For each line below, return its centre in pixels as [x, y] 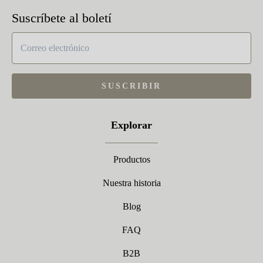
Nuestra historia [131, 183]
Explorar [131, 125]
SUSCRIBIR [131, 86]
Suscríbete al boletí [62, 18]
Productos [131, 159]
